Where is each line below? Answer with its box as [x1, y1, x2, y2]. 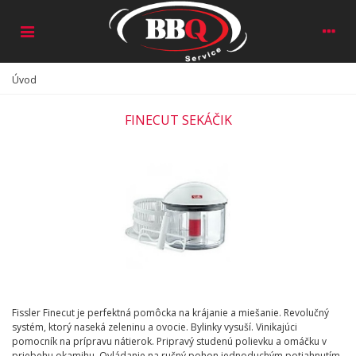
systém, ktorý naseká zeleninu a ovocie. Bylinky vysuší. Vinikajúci [12, 319, 297, 334]
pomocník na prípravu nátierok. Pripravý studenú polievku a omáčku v [12, 334, 327, 348]
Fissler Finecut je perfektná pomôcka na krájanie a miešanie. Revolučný [12, 305, 329, 319]
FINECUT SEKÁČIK [124, 110, 232, 129]
